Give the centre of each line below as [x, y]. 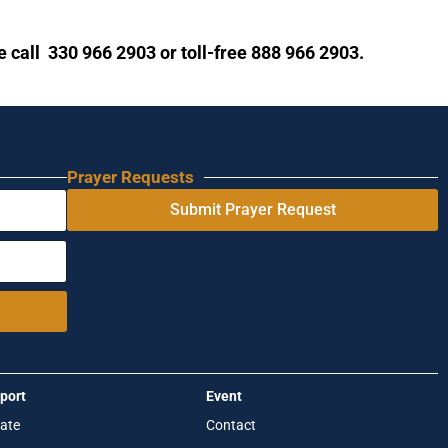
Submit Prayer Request [252, 209]
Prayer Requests [131, 176]
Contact [231, 424]
